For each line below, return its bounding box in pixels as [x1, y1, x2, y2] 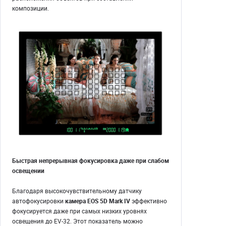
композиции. [12, 4, 49, 13]
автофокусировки [12, 197, 65, 205]
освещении [12, 166, 44, 175]
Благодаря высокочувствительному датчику [12, 187, 142, 195]
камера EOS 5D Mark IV [65, 197, 130, 205]
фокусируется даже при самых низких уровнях [12, 207, 147, 215]
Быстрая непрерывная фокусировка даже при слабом [12, 156, 169, 165]
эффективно [130, 197, 167, 205]
